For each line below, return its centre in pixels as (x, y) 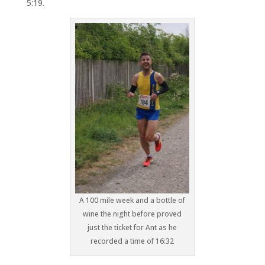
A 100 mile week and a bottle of (132, 201)
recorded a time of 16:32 (132, 241)
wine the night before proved (132, 214)
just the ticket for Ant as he (132, 228)
